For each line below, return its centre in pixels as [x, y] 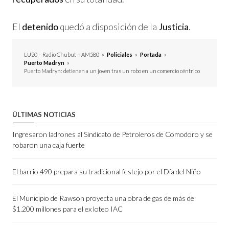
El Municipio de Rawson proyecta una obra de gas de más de [103, 198]
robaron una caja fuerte [49, 145]
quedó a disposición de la [108, 27]
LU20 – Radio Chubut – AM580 [62, 54]
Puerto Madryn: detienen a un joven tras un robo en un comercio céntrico [112, 71]
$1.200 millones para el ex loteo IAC [67, 209]
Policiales [120, 54]
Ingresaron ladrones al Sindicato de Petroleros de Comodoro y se [112, 134]
